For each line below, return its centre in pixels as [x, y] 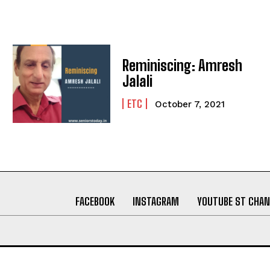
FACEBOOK [95, 201]
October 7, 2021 [190, 105]
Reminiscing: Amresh [183, 66]
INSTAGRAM [155, 201]
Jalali [138, 81]
